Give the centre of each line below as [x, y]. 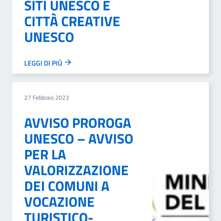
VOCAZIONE [59, 202]
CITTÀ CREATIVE [72, 21]
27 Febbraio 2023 [47, 97]
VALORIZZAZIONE [76, 170]
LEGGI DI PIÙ [44, 63]
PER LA [45, 154]
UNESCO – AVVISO [79, 138]
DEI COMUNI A [67, 186]
